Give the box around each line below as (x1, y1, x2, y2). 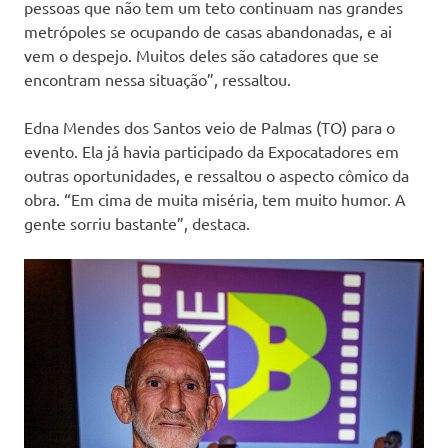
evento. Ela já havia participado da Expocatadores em (24, 141, 399, 162)
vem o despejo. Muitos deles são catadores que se (24, 45, 379, 66)
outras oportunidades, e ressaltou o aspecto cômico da (24, 165, 409, 186)
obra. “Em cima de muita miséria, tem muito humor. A (24, 189, 406, 210)
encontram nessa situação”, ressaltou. (24, 69, 291, 90)
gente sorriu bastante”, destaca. (24, 213, 254, 234)
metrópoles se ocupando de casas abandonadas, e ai (24, 21, 392, 42)
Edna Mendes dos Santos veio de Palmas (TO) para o (24, 117, 395, 138)
